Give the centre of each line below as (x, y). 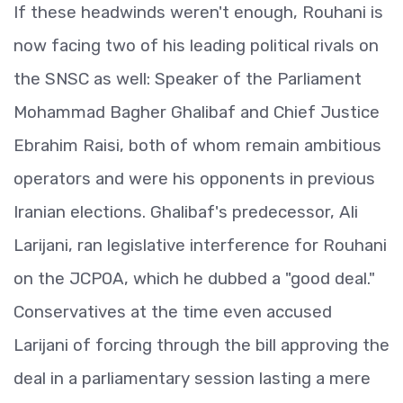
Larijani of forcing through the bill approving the (201, 345)
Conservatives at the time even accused (173, 312)
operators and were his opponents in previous (194, 179)
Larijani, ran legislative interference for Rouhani (200, 245)
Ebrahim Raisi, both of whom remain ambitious (197, 145)
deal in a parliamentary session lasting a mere (192, 378)
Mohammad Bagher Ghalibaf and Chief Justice (197, 112)
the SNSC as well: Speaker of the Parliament (188, 79)
